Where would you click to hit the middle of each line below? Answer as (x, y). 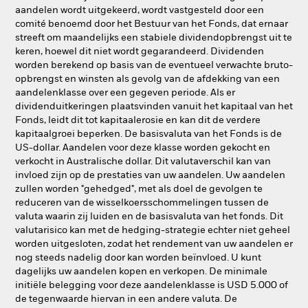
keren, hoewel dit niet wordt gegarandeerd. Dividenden (140, 52)
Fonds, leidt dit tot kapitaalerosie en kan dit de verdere (138, 120)
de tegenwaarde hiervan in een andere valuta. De (126, 299)
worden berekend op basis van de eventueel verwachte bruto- (154, 65)
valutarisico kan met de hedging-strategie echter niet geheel (153, 230)
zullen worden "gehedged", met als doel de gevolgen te (139, 189)
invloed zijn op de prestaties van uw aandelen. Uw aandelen (150, 175)
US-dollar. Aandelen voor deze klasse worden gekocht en (143, 148)
